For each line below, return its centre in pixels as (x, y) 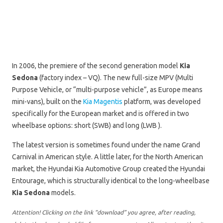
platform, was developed (162, 102)
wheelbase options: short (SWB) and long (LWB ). (87, 126)
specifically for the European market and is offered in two (101, 114)
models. (63, 193)
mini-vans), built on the (48, 102)
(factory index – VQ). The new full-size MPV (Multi (115, 78)
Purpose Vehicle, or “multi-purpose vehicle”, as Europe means (107, 90)
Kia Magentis (103, 102)
